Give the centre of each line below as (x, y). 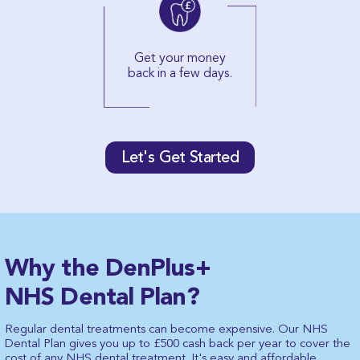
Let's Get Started (180, 157)
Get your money (180, 57)
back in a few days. (180, 73)
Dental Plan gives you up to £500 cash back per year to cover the (178, 343)
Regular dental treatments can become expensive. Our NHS (166, 328)
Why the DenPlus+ (108, 267)
